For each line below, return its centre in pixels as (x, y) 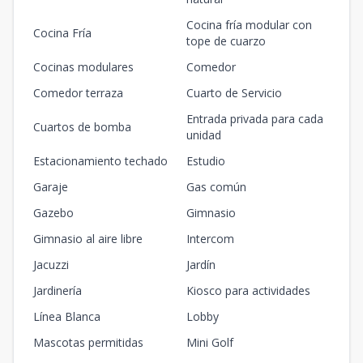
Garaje (51, 187)
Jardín (201, 265)
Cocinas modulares (83, 67)
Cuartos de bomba (82, 127)
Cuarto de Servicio (234, 93)
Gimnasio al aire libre (88, 239)
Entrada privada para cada (255, 119)
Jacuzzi (51, 265)
